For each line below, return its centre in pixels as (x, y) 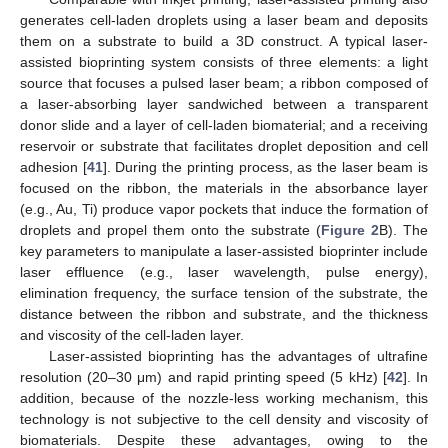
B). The (403, 230)
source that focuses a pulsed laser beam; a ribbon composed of (224, 83)
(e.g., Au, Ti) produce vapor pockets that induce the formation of (224, 209)
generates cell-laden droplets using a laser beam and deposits (224, 20)
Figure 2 (350, 230)
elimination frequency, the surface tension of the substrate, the (224, 293)
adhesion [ (53, 167)
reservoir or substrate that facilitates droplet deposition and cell (224, 146)
